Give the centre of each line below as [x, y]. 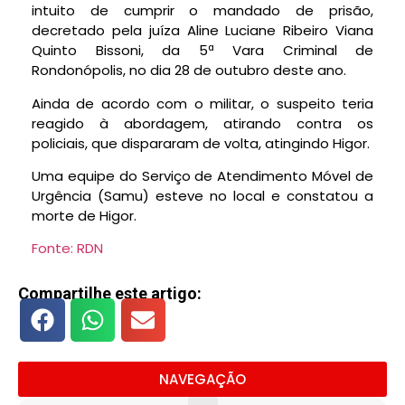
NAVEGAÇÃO [202, 380]
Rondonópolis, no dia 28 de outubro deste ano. [189, 71]
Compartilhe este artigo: [110, 293]
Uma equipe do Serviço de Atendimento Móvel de [202, 176]
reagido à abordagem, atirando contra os [202, 123]
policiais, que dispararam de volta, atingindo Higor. [201, 143]
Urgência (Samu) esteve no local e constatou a [202, 196]
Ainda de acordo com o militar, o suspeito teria [202, 103]
